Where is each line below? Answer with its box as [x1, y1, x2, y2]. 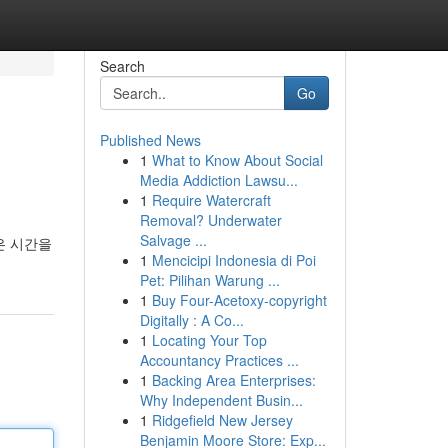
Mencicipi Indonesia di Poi [151, 250, 316, 270]
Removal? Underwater [139, 210, 282, 230]
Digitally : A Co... [139, 310, 244, 330]
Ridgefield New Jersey [151, 410, 293, 430]
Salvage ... [139, 230, 207, 250]
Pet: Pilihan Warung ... [139, 270, 280, 290]
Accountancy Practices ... [139, 350, 299, 370]
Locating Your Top [151, 330, 267, 350]
